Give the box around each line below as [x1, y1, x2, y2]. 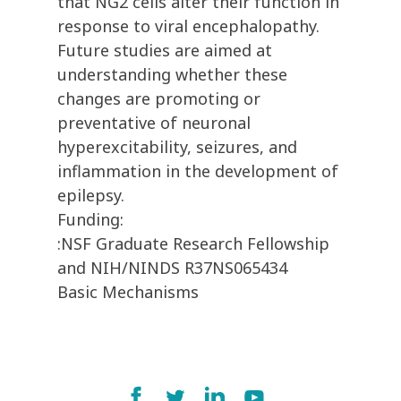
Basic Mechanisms [57, 281, 199, 303]
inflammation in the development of [57, 160, 338, 183]
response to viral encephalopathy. [57, 15, 320, 38]
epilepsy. [57, 184, 124, 207]
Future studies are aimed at [57, 39, 272, 62]
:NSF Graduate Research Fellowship [57, 233, 329, 255]
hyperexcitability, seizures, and [57, 136, 297, 158]
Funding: [57, 209, 124, 231]
